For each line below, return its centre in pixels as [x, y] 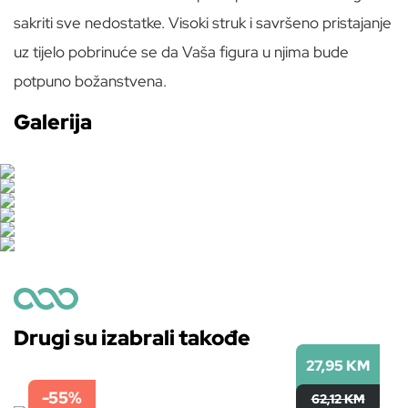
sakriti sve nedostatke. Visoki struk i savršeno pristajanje [203, 23]
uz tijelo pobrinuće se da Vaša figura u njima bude [181, 52]
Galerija [53, 122]
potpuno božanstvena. [90, 82]
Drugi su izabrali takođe [132, 338]
